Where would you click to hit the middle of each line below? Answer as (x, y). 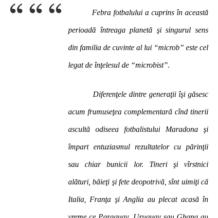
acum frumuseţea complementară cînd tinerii (138, 112)
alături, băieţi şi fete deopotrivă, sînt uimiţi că (138, 182)
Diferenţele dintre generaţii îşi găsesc (138, 94)
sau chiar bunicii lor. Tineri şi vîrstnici (138, 164)
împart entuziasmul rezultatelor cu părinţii (138, 147)
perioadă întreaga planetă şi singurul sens (138, 30)
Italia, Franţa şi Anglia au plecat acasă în (138, 199)
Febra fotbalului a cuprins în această (149, 12)
